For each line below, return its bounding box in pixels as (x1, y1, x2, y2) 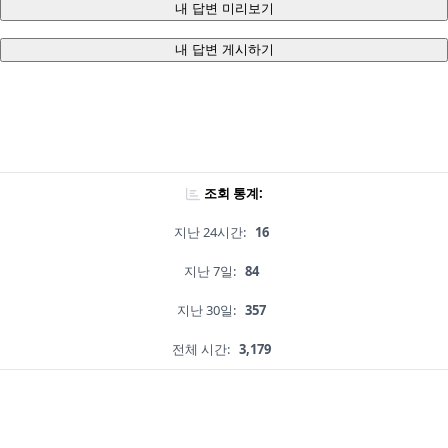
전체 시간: (171, 340, 230, 359)
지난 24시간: (173, 223, 246, 242)
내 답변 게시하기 (174, 42, 274, 58)
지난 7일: (183, 262, 236, 281)
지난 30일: (176, 301, 236, 320)
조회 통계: (203, 184, 263, 203)
